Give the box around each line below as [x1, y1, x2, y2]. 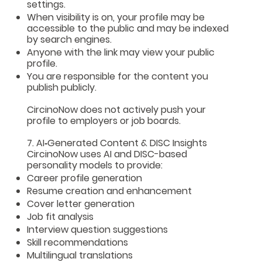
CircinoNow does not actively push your [27, 102, 206, 116]
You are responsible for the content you [27, 69, 209, 83]
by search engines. [27, 32, 112, 46]
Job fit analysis [27, 209, 94, 223]
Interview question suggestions [27, 222, 168, 236]
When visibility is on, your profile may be [27, 10, 205, 24]
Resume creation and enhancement [27, 184, 192, 198]
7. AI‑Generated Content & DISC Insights [27, 136, 208, 150]
